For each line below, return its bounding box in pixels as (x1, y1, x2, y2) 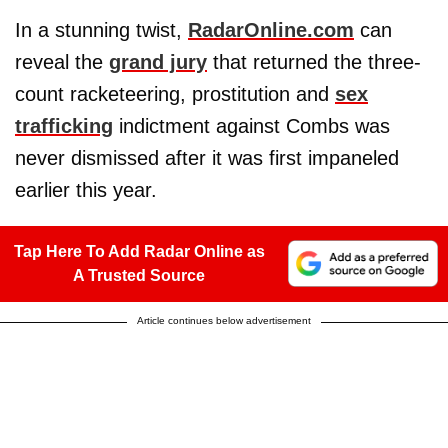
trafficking (15, 114, 113, 137)
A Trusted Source (73, 266, 205, 284)
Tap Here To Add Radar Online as (13, 242, 265, 260)
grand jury (109, 50, 207, 73)
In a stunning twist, (15, 18, 188, 41)
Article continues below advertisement (137, 314, 311, 326)
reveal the (15, 50, 109, 73)
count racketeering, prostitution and (15, 82, 335, 105)
